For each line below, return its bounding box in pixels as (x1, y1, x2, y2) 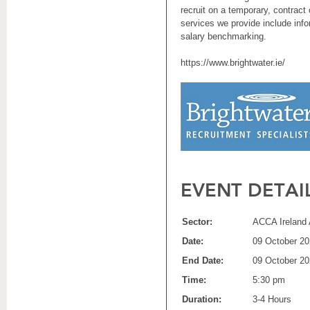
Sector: (182, 217, 212, 227)
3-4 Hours (253, 294, 291, 304)
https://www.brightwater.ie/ (181, 57, 285, 68)
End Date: (182, 255, 224, 266)
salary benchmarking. (181, 31, 266, 42)
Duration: (182, 294, 221, 304)
